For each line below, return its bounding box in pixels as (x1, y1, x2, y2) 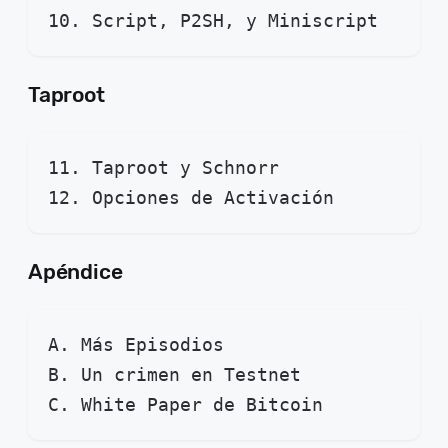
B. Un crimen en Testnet (48, 364, 301, 386)
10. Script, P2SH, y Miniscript (48, 10, 378, 32)
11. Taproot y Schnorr (48, 157, 279, 179)
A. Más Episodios (48, 334, 224, 356)
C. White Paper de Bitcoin (48, 394, 323, 416)
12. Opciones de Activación (48, 187, 334, 209)
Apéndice (28, 259, 128, 285)
